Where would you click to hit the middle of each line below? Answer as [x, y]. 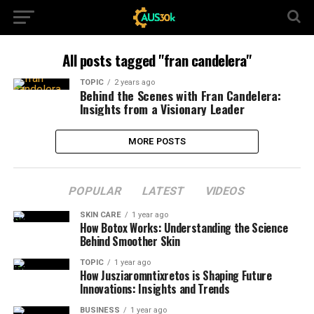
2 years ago [134, 82]
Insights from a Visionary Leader [162, 109]
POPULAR [96, 191]
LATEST [164, 191]
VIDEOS [226, 191]
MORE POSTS [157, 141]
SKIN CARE [100, 215]
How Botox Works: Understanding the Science [184, 228]
